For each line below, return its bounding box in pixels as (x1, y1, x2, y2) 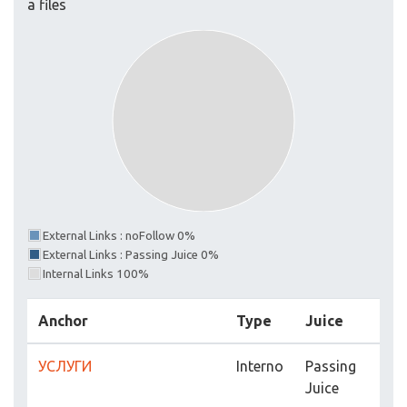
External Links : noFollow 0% (43, 229, 195, 243)
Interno (236, 358, 283, 375)
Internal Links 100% (43, 267, 149, 282)
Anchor (38, 313, 88, 330)
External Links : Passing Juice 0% (43, 248, 219, 263)
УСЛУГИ (38, 358, 92, 375)
